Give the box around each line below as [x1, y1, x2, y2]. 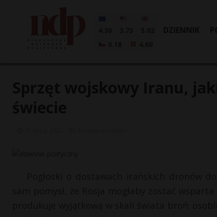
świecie [12, 97, 67, 118]
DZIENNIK [163, 25, 200, 35]
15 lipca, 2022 [25, 126, 63, 135]
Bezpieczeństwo [78, 126, 127, 135]
